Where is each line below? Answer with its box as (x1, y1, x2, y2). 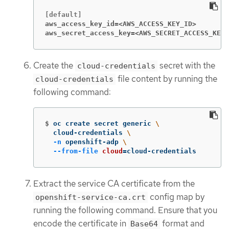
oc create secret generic (53, 119, 155, 127)
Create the (33, 59, 75, 71)
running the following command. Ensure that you (33, 204, 217, 216)
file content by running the (116, 73, 217, 84)
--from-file (53, 147, 98, 155)
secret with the (157, 59, 215, 71)
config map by (148, 191, 204, 202)
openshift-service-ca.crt (35, 192, 146, 202)
